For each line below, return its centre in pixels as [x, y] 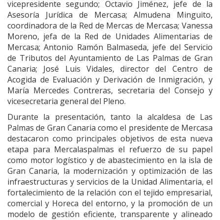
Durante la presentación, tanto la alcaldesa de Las [110, 117]
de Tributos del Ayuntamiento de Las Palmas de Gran [110, 58]
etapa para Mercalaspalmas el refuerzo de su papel [110, 149]
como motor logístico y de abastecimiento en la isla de [110, 160]
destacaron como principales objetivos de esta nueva [110, 138]
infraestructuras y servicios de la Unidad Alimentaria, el [110, 181]
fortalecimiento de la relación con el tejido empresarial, [110, 192]
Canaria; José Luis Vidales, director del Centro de [110, 69]
